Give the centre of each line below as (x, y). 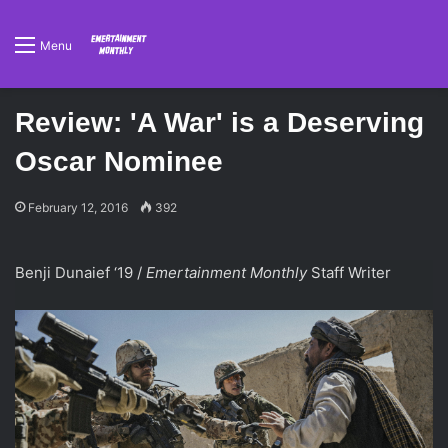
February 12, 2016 (78, 207)
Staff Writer (349, 272)
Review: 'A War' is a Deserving (219, 122)
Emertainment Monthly (226, 272)
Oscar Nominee (119, 161)
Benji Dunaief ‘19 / (80, 272)
